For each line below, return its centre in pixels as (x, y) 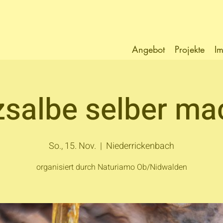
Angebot (148, 49)
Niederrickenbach (140, 146)
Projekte (190, 49)
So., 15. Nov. (72, 146)
